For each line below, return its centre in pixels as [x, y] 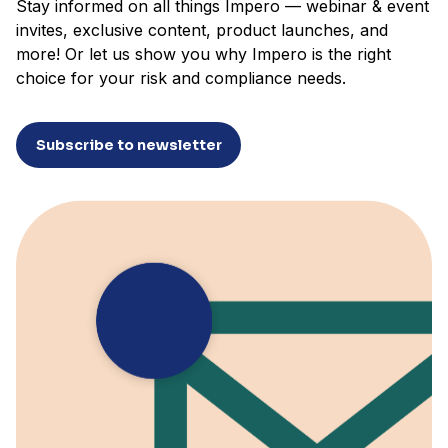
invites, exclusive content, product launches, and [202, 30]
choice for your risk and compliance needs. [181, 78]
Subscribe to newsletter [128, 144]
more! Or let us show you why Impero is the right [203, 54]
